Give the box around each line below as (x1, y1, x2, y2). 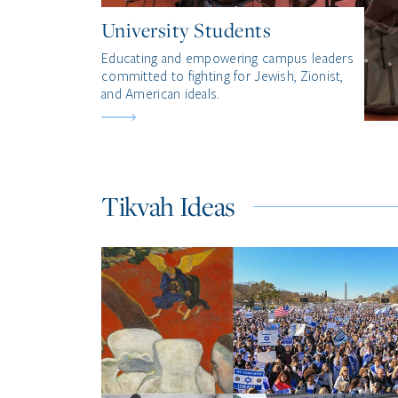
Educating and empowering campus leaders (101, 51, 354, 67)
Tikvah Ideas (101, 188, 236, 224)
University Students (101, 17, 272, 44)
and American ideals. (101, 86, 219, 102)
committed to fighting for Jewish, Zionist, (101, 68, 343, 84)
